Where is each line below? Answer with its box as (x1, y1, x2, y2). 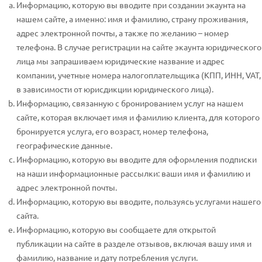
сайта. (16, 210, 39, 220)
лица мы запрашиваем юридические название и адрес (16, 56, 225, 66)
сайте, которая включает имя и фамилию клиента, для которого (16, 112, 260, 122)
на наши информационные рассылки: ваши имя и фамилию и (16, 168, 250, 178)
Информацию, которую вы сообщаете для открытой (16, 224, 216, 235)
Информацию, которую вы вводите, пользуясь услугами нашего (16, 196, 261, 206)
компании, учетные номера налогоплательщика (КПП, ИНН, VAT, (16, 70, 261, 80)
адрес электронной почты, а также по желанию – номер (16, 27, 229, 38)
